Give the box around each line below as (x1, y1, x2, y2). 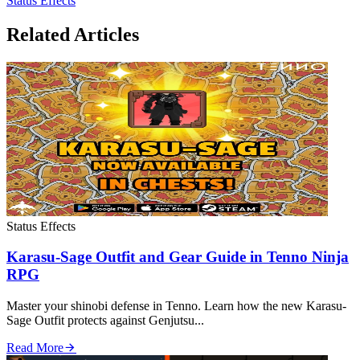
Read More (6, 340, 63, 354)
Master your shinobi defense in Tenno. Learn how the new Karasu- (6, 298, 346, 313)
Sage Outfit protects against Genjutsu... (6, 313, 204, 327)
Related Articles (6, 23, 139, 45)
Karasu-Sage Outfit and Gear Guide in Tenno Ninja (6, 248, 349, 266)
